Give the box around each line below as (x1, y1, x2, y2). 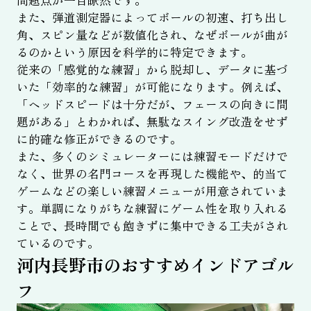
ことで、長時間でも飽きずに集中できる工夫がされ (16, 217, 288, 234)
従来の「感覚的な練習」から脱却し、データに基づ (16, 60, 288, 78)
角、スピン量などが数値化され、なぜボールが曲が (16, 26, 288, 43)
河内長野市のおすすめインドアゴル (16, 251, 294, 277)
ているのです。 (16, 234, 99, 251)
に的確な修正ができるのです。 (16, 130, 182, 147)
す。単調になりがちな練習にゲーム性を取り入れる (16, 199, 288, 217)
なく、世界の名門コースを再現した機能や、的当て (16, 165, 288, 182)
